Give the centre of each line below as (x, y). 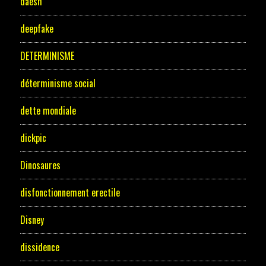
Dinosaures (40, 165)
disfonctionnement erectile (70, 193)
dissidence (39, 247)
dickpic (33, 138)
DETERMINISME (47, 56)
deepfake (37, 29)
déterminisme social (58, 83)
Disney (32, 220)
